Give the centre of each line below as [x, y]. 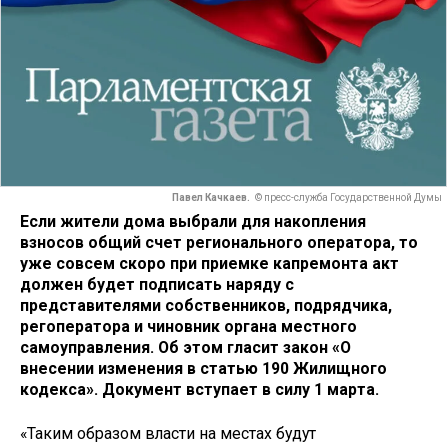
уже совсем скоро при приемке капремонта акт [209, 263]
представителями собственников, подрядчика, [206, 305]
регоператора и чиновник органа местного [188, 326]
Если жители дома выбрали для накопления [193, 221]
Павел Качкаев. [211, 198]
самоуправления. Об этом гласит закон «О [185, 347]
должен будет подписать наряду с [157, 284]
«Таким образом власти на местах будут [168, 434]
